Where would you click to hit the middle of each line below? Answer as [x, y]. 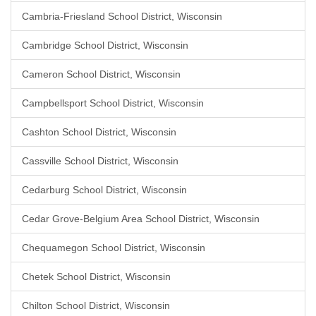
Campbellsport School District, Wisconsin [113, 103]
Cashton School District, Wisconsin [99, 132]
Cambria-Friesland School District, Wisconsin [122, 16]
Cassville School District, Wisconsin [100, 161]
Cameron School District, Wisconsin [101, 74]
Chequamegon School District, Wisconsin [114, 248]
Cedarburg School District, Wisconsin [104, 190]
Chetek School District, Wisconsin [96, 276]
